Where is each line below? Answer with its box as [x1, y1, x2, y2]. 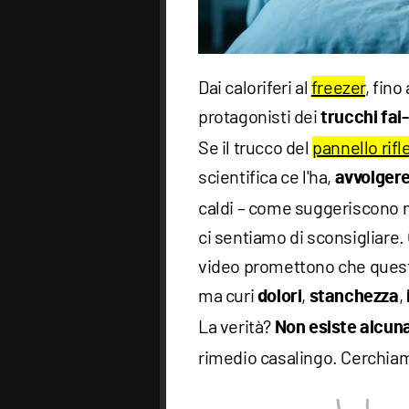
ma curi [198, 284, 257, 307]
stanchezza [309, 288, 399, 307]
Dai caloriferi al [198, 76, 311, 99]
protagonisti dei [198, 105, 321, 128]
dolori [257, 288, 302, 307]
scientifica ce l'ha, [198, 165, 335, 188]
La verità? [198, 315, 275, 338]
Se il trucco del [198, 136, 313, 159]
